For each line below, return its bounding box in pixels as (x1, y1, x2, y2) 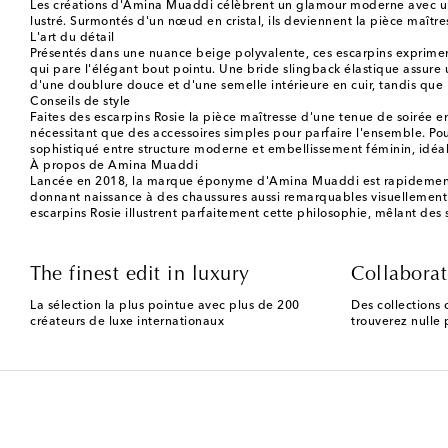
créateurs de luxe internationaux (30, 315, 224, 328)
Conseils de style (30, 95, 131, 108)
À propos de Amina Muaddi (30, 159, 198, 172)
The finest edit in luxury (30, 264, 250, 285)
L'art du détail (30, 31, 115, 44)
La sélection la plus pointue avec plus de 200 (30, 299, 300, 312)
